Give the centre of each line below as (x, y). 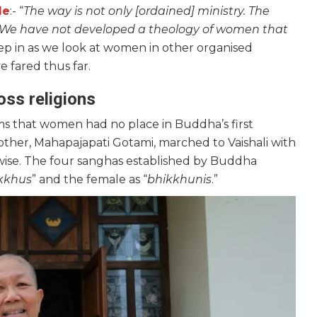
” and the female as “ (90, 180)
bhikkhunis (179, 180)
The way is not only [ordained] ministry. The (146, 11)
